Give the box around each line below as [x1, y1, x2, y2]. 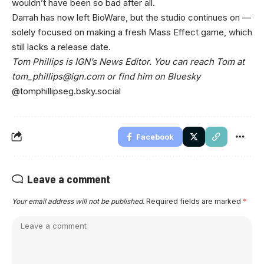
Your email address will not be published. [12, 197, 144, 206]
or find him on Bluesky [104, 71, 200, 82]
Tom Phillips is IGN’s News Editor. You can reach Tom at [12, 56, 245, 67]
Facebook [136, 132, 174, 141]
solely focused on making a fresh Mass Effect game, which [12, 27, 252, 38]
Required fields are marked [146, 197, 243, 206]
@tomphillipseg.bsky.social [12, 85, 121, 97]
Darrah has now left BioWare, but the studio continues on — [12, 12, 251, 23]
